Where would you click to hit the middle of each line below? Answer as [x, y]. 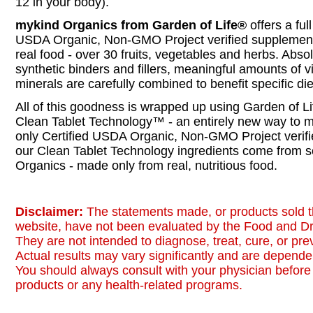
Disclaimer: [51, 212]
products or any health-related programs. [129, 285]
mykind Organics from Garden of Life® [131, 25]
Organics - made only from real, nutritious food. [146, 166]
